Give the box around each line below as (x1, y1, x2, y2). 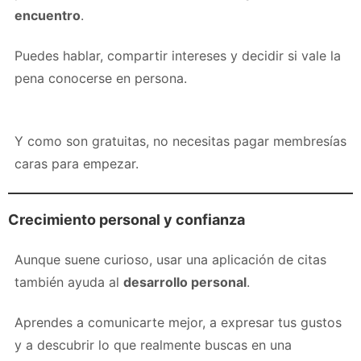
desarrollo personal (123, 273, 247, 290)
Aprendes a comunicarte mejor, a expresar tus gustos (15, 313, 342, 330)
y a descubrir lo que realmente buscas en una (15, 336, 292, 353)
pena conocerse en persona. (15, 69, 187, 86)
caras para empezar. (15, 155, 139, 172)
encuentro (15, 6, 81, 23)
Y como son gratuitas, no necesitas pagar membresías (15, 132, 346, 149)
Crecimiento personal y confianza (8, 210, 245, 228)
